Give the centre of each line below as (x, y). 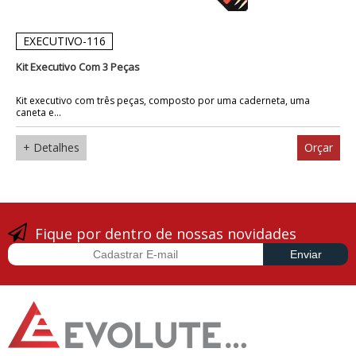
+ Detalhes (51, 147)
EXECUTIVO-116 (64, 41)
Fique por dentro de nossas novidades (166, 234)
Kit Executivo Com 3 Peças (78, 66)
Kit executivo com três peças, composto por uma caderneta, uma (163, 100)
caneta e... (39, 112)
